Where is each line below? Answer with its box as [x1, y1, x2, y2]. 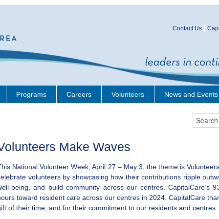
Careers [66, 90, 91, 98]
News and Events [164, 90, 218, 98]
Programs [16, 90, 46, 98]
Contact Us [173, 25, 202, 32]
